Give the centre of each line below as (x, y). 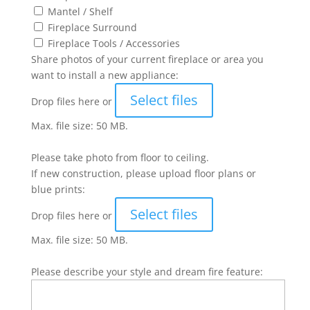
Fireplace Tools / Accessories (113, 43)
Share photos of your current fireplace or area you (147, 59)
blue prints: (58, 189)
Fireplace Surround (92, 27)
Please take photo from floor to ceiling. (120, 157)
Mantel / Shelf (80, 11)
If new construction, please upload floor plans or (143, 173)
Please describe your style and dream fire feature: (147, 272)
